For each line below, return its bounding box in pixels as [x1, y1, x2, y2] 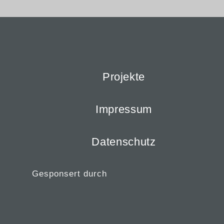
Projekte [102, 70, 145, 83]
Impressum [95, 103, 152, 116]
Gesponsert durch [31, 169, 107, 179]
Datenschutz [91, 135, 156, 148]
